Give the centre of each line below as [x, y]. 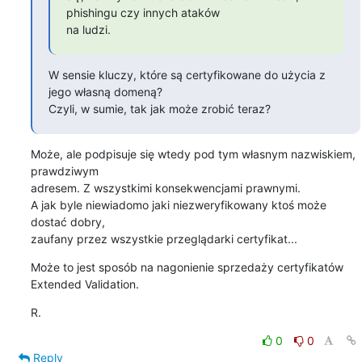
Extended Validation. [84, 284]
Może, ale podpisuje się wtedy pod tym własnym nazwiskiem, [193, 154]
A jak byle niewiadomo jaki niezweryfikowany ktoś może [178, 204]
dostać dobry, [67, 221]
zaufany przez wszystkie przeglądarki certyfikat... [164, 238]
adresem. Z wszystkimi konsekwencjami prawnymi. [165, 187]
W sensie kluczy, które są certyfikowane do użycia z [187, 74]
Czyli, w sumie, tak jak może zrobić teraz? [159, 108]
